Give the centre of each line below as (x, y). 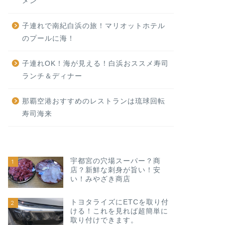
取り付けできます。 (104, 220)
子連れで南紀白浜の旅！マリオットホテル (93, 26)
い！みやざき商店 (100, 179)
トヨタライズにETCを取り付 (119, 202)
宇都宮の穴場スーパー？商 (115, 161)
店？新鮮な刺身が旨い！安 (115, 170)
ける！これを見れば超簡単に (119, 211)
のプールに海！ (48, 38)
